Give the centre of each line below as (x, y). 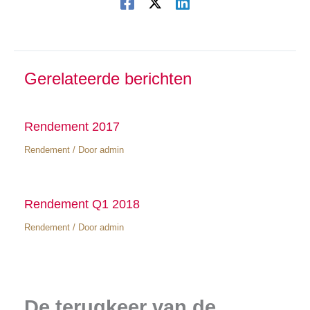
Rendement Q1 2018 (82, 204)
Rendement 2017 (72, 127)
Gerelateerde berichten (108, 79)
